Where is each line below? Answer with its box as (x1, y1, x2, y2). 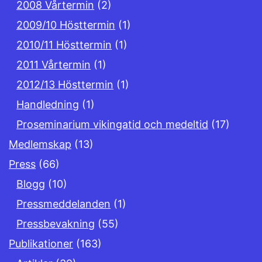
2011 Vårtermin (16, 58, 91, 71)
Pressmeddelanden (16, 198, 111, 211)
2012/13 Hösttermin (16, 78, 114, 91)
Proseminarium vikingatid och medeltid (16, 118, 209, 131)
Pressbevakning (16, 218, 95, 230)
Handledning (16, 98, 80, 111)
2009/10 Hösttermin (16, 19, 116, 32)
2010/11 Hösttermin (16, 39, 112, 51)
